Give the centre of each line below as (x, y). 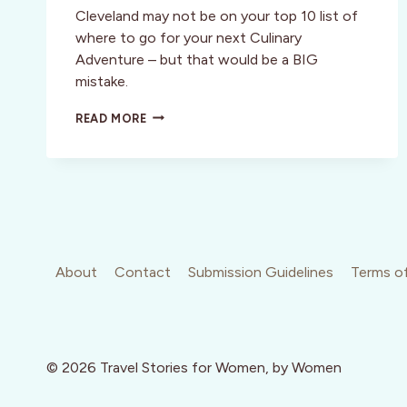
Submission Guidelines (260, 273)
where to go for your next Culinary (189, 37)
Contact (142, 273)
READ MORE (111, 118)
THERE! (168, 339)
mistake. (102, 81)
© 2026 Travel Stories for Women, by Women (194, 368)
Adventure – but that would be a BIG (197, 59)
